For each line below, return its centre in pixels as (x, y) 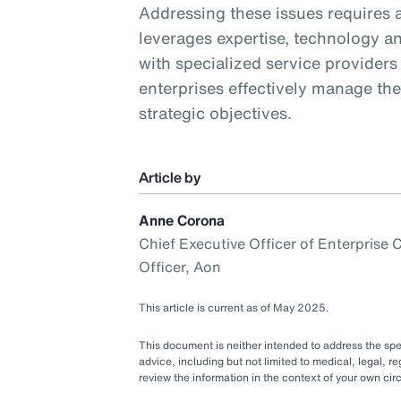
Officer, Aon (180, 267)
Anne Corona (182, 220)
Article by (170, 177)
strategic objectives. (216, 113)
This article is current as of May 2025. (234, 307)
